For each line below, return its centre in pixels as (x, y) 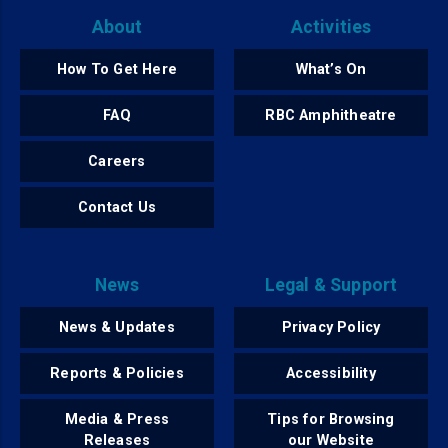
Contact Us (117, 208)
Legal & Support (331, 285)
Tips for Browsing (331, 420)
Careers (117, 162)
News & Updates (117, 328)
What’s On (331, 70)
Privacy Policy (331, 328)
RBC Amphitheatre (331, 116)
